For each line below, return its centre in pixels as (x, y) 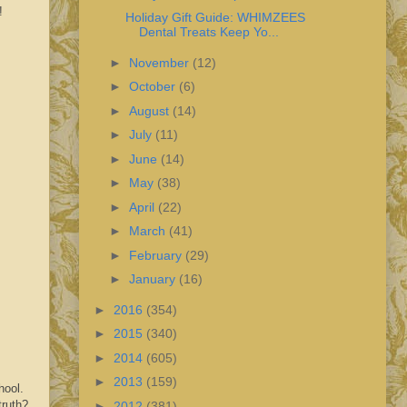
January (154, 279)
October (154, 87)
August (150, 110)
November (160, 62)
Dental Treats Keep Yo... (208, 32)
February (157, 255)
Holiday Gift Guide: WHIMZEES (215, 18)
